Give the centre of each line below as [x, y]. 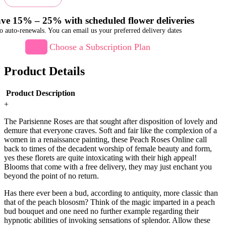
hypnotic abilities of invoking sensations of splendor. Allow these [107, 220]
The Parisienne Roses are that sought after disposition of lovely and [111, 122]
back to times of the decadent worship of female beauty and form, [108, 149]
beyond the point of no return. [51, 176]
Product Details [44, 71]
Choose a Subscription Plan [100, 47]
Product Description [41, 93]
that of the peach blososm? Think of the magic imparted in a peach [109, 202]
